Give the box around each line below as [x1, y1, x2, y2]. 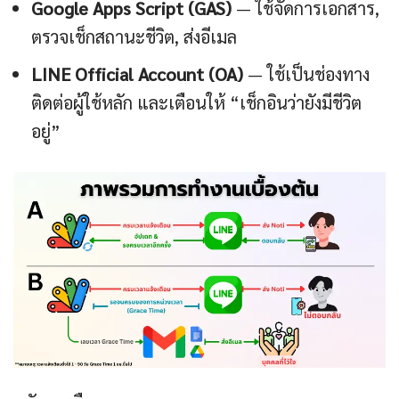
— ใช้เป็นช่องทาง [243, 62, 370, 86]
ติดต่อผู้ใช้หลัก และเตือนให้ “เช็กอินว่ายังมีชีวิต [31, 91, 362, 115]
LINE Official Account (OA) [31, 62, 243, 86]
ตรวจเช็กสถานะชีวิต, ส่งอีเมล [31, 25, 237, 49]
